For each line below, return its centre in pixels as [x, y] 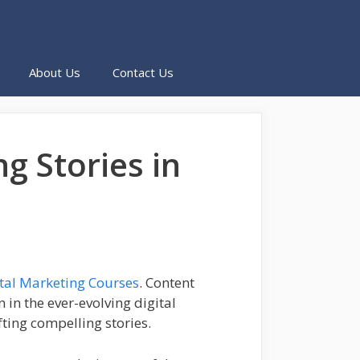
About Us [55, 72]
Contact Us [143, 72]
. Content [167, 283]
